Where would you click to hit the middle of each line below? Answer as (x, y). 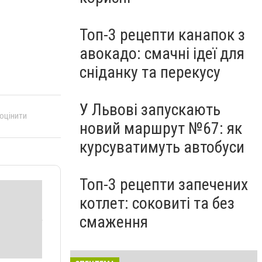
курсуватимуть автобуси (162, 147)
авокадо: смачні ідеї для (162, 54)
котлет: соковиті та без (157, 203)
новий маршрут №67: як (161, 128)
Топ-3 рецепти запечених (164, 185)
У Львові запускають (150, 110)
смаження (114, 222)
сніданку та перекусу (150, 72)
